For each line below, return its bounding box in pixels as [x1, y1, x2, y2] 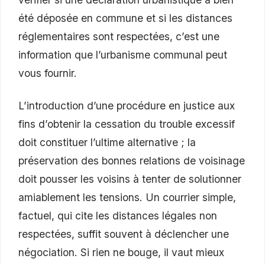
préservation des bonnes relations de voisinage [18, 154, 245, 167]
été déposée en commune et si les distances [18, 11, 232, 24]
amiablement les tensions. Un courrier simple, [18, 191, 236, 204]
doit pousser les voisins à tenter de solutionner [18, 173, 241, 186]
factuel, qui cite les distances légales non [18, 209, 217, 222]
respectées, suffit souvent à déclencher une [18, 228, 229, 241]
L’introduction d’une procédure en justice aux [18, 99, 235, 112]
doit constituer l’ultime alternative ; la [18, 136, 196, 149]
